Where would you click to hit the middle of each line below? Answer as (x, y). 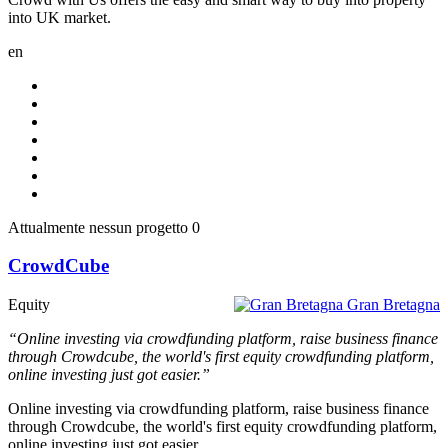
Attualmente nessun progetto (98, 227)
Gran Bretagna (393, 305)
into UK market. (59, 17)
